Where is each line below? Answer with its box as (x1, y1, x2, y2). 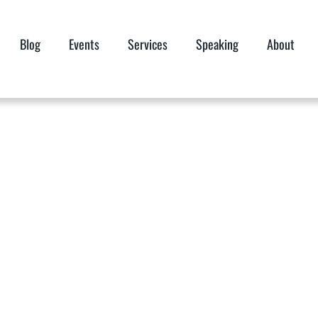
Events (69, 35, 100, 54)
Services (128, 35, 168, 54)
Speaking (196, 35, 239, 54)
